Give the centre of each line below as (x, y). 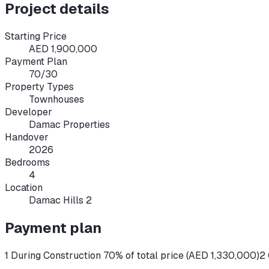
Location (24, 188)
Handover (27, 138)
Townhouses (56, 100)
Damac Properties (69, 125)
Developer (29, 112)
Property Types (39, 87)
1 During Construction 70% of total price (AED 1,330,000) (132, 256)
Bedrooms (27, 163)
